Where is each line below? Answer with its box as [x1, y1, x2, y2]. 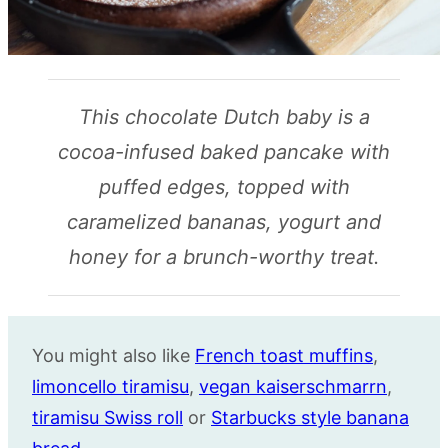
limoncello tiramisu [32, 376, 189, 398]
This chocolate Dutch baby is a [78, 105, 370, 130]
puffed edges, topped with [98, 175, 350, 200]
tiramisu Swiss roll [32, 407, 183, 429]
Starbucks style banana [211, 407, 409, 429]
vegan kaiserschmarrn [199, 376, 387, 398]
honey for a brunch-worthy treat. [68, 245, 380, 270]
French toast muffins [195, 345, 373, 367]
